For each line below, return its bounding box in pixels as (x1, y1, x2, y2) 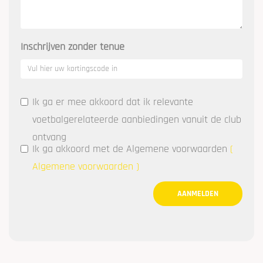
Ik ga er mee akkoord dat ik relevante (32, 95, 193, 109)
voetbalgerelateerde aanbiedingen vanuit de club (32, 113, 241, 126)
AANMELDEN (177, 188, 218, 199)
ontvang (32, 130, 66, 144)
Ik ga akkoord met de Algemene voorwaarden (32, 142, 230, 156)
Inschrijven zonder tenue (21, 40, 124, 53)
